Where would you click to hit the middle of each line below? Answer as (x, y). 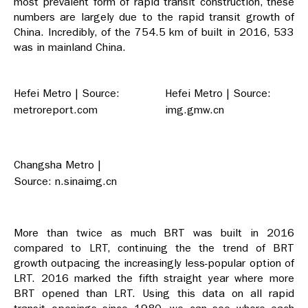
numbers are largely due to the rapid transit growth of (154, 17)
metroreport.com (56, 110)
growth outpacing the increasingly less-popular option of (154, 263)
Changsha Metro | (57, 165)
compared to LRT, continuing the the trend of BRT (154, 248)
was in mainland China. (70, 47)
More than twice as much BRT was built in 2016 (154, 233)
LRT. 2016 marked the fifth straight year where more (154, 278)
